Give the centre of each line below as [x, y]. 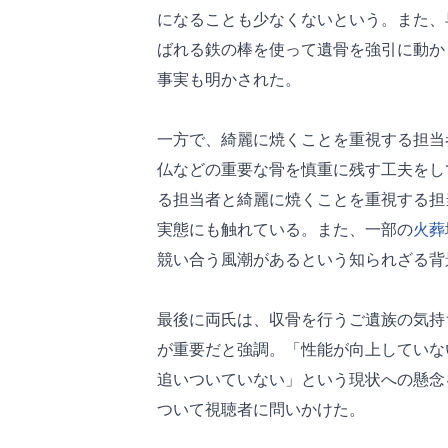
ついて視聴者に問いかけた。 [261, 409]
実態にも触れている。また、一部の [285, 229]
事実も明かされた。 [229, 79]
